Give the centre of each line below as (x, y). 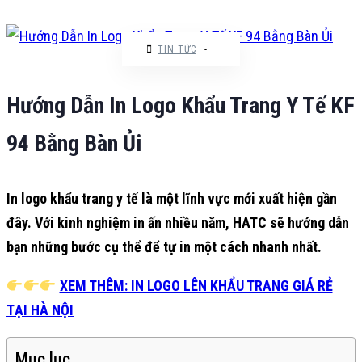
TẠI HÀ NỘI (40, 310)
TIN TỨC (177, 49)
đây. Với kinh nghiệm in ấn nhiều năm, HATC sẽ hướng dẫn (178, 223)
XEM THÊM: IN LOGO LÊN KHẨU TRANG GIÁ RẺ (196, 286)
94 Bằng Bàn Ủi (74, 143)
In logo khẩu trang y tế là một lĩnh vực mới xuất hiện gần (172, 198)
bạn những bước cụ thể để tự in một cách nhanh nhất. (164, 247)
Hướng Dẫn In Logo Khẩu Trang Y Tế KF (181, 105)
